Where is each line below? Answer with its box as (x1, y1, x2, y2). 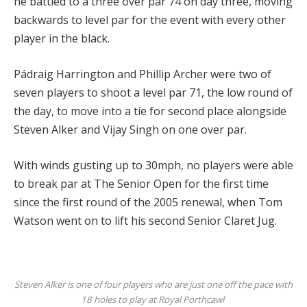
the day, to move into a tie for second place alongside (14, 103, 286, 119)
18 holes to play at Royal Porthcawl (81, 293, 226, 306)
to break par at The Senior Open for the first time (14, 175, 269, 191)
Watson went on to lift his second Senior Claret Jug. (14, 212, 277, 228)
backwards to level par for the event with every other (14, 12, 286, 28)
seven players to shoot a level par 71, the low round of (14, 84, 293, 100)
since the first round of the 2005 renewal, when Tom (14, 194, 282, 210)
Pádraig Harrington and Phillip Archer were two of (14, 66, 271, 82)
